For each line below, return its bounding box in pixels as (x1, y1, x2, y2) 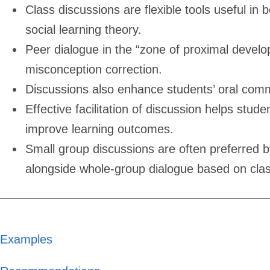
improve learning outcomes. (25, 122, 174, 136)
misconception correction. (25, 62, 162, 76)
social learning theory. (25, 22, 142, 36)
